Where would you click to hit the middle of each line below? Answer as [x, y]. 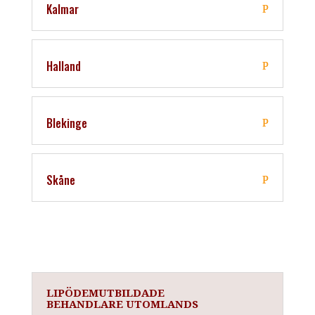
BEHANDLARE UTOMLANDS [122, 303]
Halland [63, 66]
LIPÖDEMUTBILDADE [105, 292]
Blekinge [66, 123]
